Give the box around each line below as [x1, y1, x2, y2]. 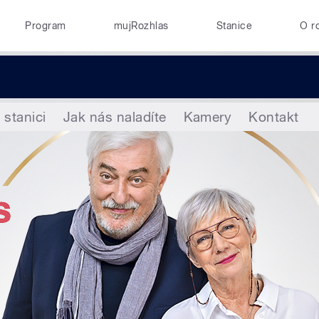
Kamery [183, 109, 232, 125]
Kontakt [249, 109, 299, 125]
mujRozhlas [113, 20, 169, 31]
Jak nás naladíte [63, 109, 167, 125]
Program [25, 20, 66, 31]
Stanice [216, 20, 253, 31]
